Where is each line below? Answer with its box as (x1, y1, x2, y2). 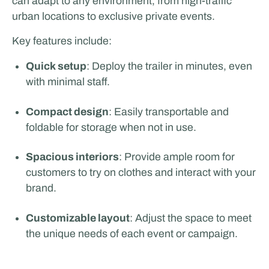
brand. (26, 182, 57, 195)
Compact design (26, 105, 109, 118)
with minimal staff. (26, 76, 110, 88)
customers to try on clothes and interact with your (26, 166, 256, 179)
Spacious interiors (26, 151, 119, 163)
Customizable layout (26, 211, 130, 224)
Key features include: (11, 35, 112, 47)
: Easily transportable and (109, 105, 229, 118)
